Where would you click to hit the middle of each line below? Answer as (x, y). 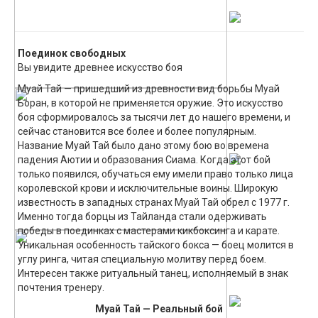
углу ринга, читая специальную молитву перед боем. (142, 259)
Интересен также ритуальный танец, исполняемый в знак (153, 274)
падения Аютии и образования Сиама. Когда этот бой (144, 160)
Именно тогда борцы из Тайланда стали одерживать (142, 217)
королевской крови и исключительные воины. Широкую (148, 188)
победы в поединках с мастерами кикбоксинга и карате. (149, 231)
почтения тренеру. (61, 288)
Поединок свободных (72, 54)
